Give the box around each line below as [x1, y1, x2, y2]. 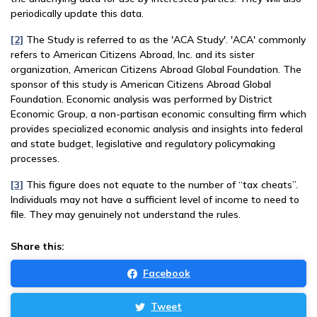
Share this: [11, 240, 64, 253]
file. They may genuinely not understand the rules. [11, 208, 241, 221]
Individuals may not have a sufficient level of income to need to [11, 193, 299, 206]
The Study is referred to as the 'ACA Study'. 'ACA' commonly [23, 33, 306, 46]
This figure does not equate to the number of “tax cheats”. [23, 178, 298, 191]
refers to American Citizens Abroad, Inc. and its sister [11, 48, 255, 61]
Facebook [142, 267, 190, 279]
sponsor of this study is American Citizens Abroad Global [11, 78, 271, 91]
